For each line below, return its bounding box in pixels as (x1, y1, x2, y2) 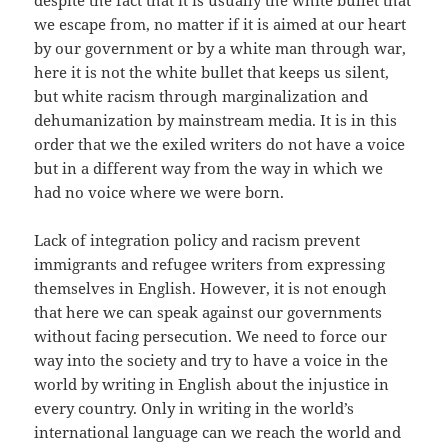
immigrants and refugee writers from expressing (34, 254, 386, 275)
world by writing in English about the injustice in (34, 374, 390, 395)
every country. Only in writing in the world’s (34, 398, 355, 419)
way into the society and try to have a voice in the (34, 350, 389, 371)
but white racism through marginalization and (34, 86, 369, 107)
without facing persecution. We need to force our (34, 326, 388, 347)
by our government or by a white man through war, (34, 38, 407, 59)
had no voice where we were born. (34, 182, 285, 203)
